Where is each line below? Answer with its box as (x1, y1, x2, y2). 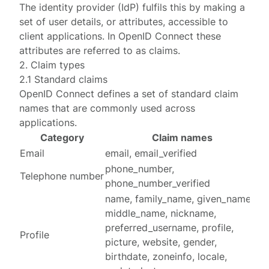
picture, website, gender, (105, 236, 217, 248)
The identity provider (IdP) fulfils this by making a (19, 1, 246, 13)
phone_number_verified (105, 177, 211, 189)
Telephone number (20, 170, 104, 182)
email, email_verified (105, 147, 198, 159)
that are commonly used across (49, 102, 196, 114)
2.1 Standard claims (19, 73, 108, 85)
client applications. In (19, 30, 119, 42)
